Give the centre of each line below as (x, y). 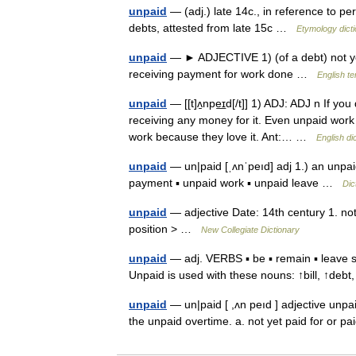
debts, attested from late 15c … (213, 28)
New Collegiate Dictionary (250, 230)
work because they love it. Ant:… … (222, 137)
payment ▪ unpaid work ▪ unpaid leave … (236, 183)
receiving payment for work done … (223, 74)
